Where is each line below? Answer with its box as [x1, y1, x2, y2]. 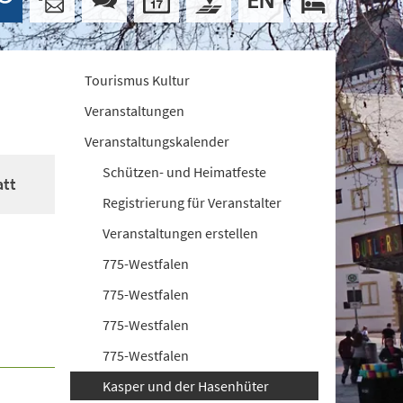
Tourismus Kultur [85, 71, 191, 89]
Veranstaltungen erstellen [103, 224, 259, 242]
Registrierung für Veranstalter [103, 193, 282, 211]
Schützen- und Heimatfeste [103, 163, 267, 181]
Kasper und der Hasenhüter [103, 377, 270, 395]
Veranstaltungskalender [85, 132, 230, 150]
